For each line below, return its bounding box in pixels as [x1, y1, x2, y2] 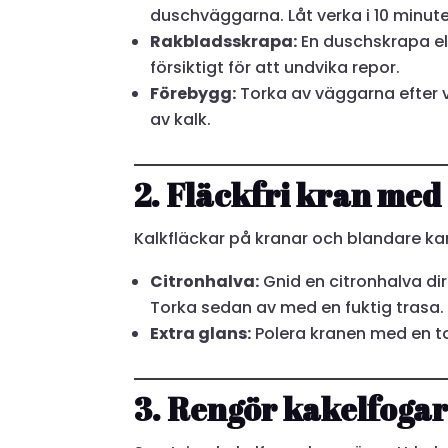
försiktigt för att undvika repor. [150, 55, 401, 79]
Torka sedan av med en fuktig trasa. [150, 295, 445, 319]
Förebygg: [150, 81, 237, 105]
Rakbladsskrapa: [150, 29, 298, 53]
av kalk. [150, 107, 212, 131]
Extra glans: [150, 321, 252, 345]
